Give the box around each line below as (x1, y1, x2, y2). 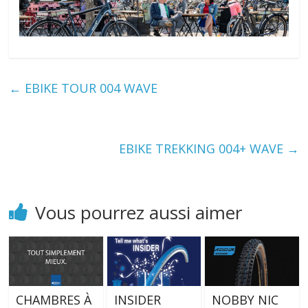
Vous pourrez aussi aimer (35, 200, 243, 225)
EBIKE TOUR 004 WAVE (21, 80, 158, 97)
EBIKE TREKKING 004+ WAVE (118, 140, 287, 157)
